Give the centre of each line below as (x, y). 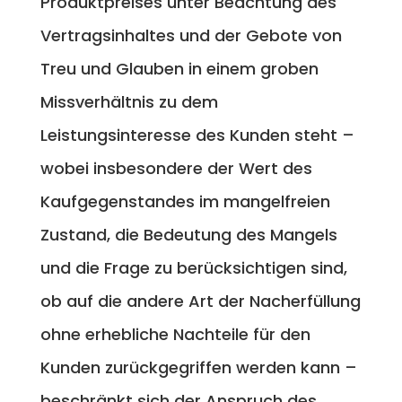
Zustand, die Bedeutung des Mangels (188, 234)
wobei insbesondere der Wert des (176, 168)
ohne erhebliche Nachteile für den (175, 334)
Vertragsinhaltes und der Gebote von (191, 35)
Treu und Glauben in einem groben (179, 68)
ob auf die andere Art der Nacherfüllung (200, 301)
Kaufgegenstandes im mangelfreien (185, 201)
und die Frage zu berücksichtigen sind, (193, 267)
